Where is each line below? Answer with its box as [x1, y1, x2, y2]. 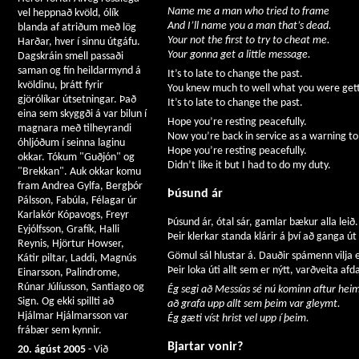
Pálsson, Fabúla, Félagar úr [18, 195, 137, 207]
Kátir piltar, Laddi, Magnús [18, 252, 136, 264]
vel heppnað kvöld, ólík [18, 7, 119, 19]
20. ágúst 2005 [18, 344, 86, 356]
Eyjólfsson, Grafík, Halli [18, 224, 119, 236]
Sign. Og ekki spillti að [18, 296, 114, 308]
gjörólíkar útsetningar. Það [18, 94, 136, 106]
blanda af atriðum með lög [18, 22, 136, 34]
